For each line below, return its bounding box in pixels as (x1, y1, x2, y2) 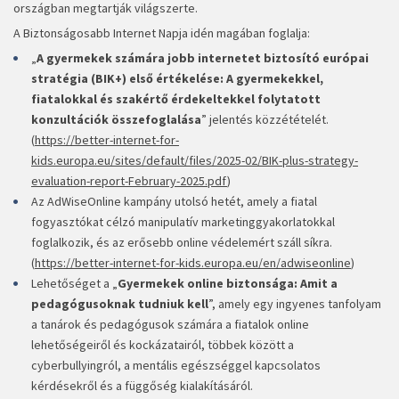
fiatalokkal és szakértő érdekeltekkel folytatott (31, 91, 321, 108)
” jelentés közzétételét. (201, 111, 329, 128)
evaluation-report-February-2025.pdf (31, 173, 227, 190)
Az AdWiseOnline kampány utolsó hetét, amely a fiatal (31, 193, 317, 210)
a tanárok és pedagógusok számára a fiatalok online (31, 316, 309, 333)
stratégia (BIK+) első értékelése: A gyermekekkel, (31, 70, 323, 87)
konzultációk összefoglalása (31, 111, 201, 128)
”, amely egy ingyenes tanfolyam (208, 296, 381, 313)
